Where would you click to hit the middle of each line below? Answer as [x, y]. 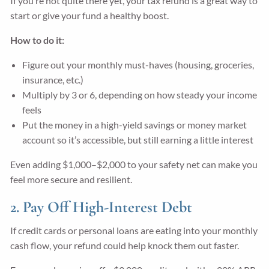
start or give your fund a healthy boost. [90, 15]
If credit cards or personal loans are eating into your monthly [134, 230]
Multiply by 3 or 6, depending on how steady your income [140, 94]
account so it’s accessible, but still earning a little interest [138, 139]
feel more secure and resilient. [71, 179]
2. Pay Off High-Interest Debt [101, 207]
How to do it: [38, 40]
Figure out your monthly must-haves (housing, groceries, [138, 64]
